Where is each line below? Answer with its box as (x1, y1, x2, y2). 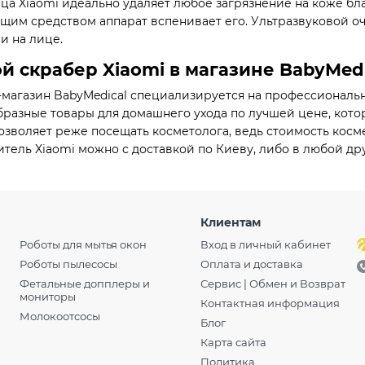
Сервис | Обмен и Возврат (200, 277, 345, 291)
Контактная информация (200, 297, 340, 310)
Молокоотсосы (19, 310, 100, 323)
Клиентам (200, 215, 261, 231)
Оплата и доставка (200, 257, 303, 271)
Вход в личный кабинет (200, 238, 331, 252)
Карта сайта (200, 336, 266, 350)
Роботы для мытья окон (19, 238, 147, 252)
